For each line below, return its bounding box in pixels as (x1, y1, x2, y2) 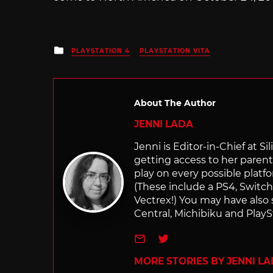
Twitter (168, 229, 210, 244)
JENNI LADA (134, 118, 193, 130)
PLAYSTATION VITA (140, 46, 210, 55)
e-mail (146, 229, 183, 244)
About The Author (134, 97, 216, 108)
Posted (63, 41, 102, 55)
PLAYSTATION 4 (71, 46, 130, 55)
